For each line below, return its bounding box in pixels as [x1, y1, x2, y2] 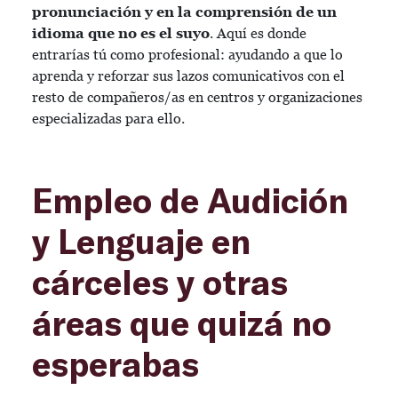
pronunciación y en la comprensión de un [32, 4, 337, 20]
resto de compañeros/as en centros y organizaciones [32, 89, 362, 106]
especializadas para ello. [32, 110, 188, 127]
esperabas [32, 343, 199, 384]
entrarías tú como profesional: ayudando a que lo [32, 46, 343, 63]
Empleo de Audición [32, 179, 348, 220]
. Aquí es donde [210, 25, 306, 42]
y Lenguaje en [32, 220, 251, 261]
